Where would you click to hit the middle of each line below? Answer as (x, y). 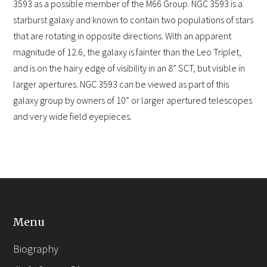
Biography (36, 249)
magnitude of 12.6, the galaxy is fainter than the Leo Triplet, (128, 52)
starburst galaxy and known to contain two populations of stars (133, 20)
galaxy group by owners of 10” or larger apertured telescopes (133, 100)
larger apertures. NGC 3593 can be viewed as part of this (121, 84)
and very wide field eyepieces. (73, 117)
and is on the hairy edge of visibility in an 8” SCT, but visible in (129, 68)
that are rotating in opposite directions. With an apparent (122, 36)
